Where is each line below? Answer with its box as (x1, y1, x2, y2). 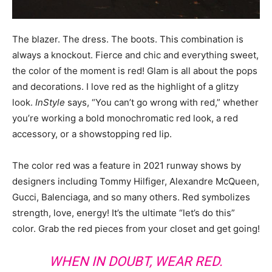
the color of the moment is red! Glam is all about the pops (12, 65, 257, 76)
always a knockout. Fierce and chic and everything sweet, (12, 49, 259, 61)
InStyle (35, 97, 65, 108)
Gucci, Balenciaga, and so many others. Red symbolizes (12, 191, 250, 203)
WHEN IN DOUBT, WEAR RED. (49, 254, 223, 269)
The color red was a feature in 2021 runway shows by (12, 160, 241, 171)
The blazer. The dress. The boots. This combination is (12, 33, 243, 45)
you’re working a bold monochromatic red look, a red (12, 112, 238, 124)
